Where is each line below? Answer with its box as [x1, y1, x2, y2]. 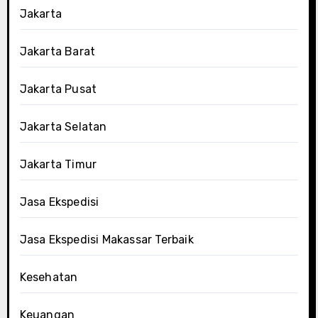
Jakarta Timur [19, 157, 97, 171]
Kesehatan [19, 270, 78, 284]
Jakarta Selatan [19, 119, 107, 133]
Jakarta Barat [19, 44, 96, 58]
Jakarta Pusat [19, 82, 97, 96]
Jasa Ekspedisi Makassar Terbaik [19, 232, 194, 246]
